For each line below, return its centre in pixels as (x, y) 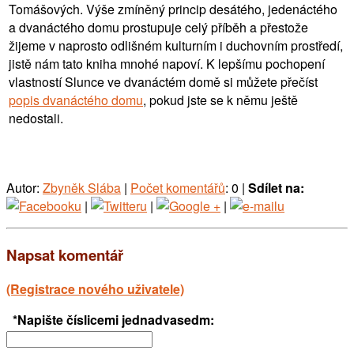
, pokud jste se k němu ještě (220, 100)
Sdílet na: (276, 187)
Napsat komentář (65, 254)
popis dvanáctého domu (76, 100)
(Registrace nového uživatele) (95, 289)
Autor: (24, 187)
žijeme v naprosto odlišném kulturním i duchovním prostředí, (176, 45)
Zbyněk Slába (82, 187)
